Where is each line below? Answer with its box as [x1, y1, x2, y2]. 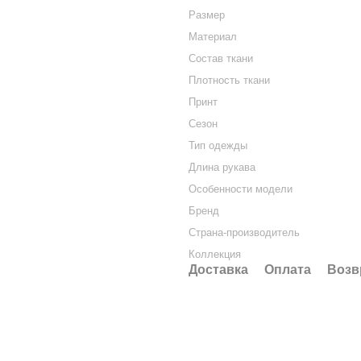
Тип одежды [189, 139, 247, 151]
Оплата [264, 263, 311, 276]
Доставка [189, 263, 248, 276]
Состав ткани [189, 52, 253, 64]
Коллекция [189, 248, 241, 260]
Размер [189, 9, 228, 21]
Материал [189, 31, 237, 43]
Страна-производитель [189, 226, 300, 239]
